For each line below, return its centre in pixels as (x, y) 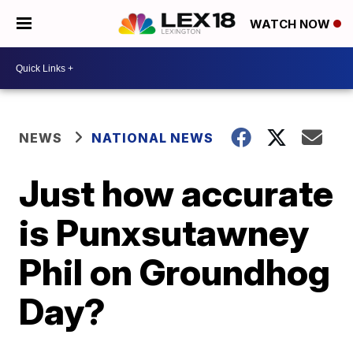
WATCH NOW (292, 24)
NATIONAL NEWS (153, 138)
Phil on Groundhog (175, 272)
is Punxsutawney (164, 232)
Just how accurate (176, 193)
